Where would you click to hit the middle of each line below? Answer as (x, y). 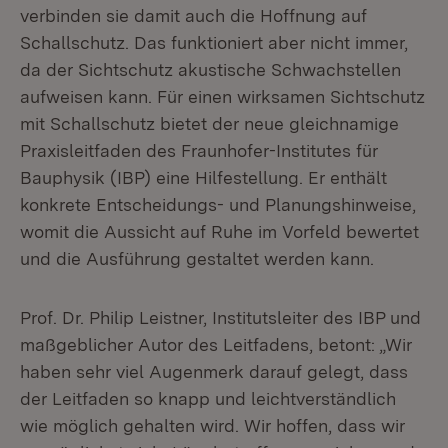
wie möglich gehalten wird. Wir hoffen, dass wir (212, 425)
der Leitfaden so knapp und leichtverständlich (208, 398)
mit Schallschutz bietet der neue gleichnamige (209, 123)
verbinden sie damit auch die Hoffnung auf (193, 15)
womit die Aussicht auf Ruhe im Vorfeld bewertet (219, 231)
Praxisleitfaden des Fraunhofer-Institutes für (199, 150)
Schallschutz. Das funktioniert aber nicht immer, (214, 42)
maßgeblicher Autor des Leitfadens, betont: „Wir (216, 344)
